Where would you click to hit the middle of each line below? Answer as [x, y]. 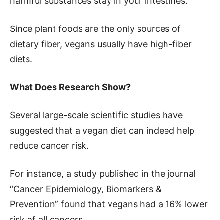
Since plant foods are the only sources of [95, 29]
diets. [21, 59]
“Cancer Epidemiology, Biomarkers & [86, 189]
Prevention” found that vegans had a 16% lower [109, 204]
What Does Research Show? [70, 87]
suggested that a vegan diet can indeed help [102, 130]
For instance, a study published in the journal [103, 174]
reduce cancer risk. [49, 146]
